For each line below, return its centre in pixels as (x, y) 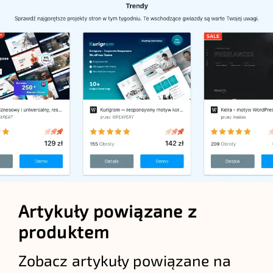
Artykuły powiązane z (108, 211)
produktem (64, 231)
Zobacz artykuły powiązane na (125, 260)
